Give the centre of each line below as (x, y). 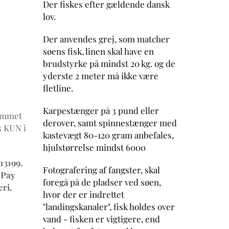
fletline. (58, 88)
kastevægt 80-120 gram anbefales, (108, 135)
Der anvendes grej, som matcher (106, 39)
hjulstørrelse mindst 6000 (94, 147)
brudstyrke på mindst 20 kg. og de (109, 63)
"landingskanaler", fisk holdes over (109, 206)
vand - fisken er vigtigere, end (101, 219)
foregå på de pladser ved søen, (102, 182)
